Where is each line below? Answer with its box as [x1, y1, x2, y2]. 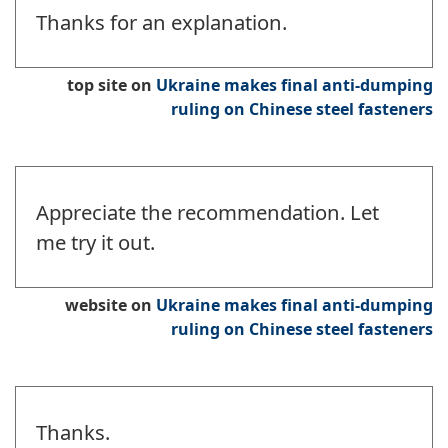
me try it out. [36, 228, 155, 257]
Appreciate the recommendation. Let [36, 198, 379, 227]
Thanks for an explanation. [36, 8, 287, 37]
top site [67, 74, 127, 97]
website [65, 294, 127, 317]
